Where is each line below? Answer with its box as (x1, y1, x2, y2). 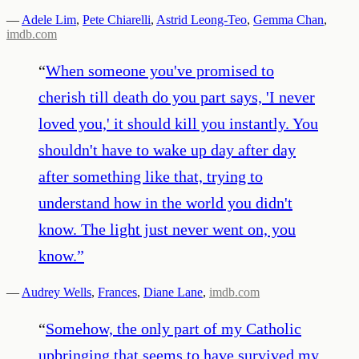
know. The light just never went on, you (38, 220, 296, 238)
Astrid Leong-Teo (156, 12, 247, 26)
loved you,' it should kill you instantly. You (38, 114, 318, 132)
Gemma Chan (253, 12, 324, 26)
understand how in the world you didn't (38, 193, 292, 212)
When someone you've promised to (46, 61, 274, 79)
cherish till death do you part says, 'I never (38, 87, 315, 106)
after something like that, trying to (38, 167, 263, 185)
